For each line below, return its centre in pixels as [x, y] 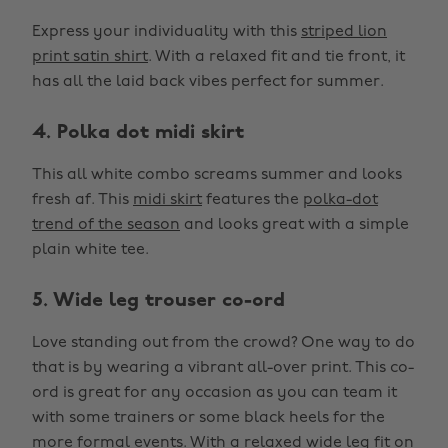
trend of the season [106, 225]
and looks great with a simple [294, 225]
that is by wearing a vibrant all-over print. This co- [223, 368]
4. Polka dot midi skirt [138, 133]
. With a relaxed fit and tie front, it [276, 57]
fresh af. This [82, 200]
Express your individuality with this [166, 32]
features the [252, 200]
